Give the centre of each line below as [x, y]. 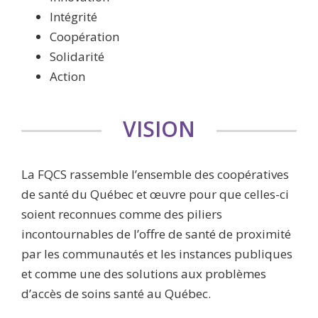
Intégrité [73, 17]
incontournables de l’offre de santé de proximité [156, 234]
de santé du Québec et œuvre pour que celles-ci [155, 194]
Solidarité [77, 56]
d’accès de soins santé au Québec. [116, 294]
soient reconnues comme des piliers [122, 214]
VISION [159, 129]
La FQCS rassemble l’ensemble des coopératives [155, 174]
